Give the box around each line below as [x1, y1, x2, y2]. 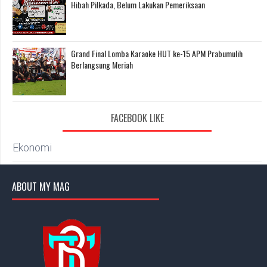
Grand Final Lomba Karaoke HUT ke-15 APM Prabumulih [71, 47, 243, 60]
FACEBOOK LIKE [110, 111, 164, 126]
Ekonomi [13, 141, 52, 154]
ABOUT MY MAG [12, 179, 70, 194]
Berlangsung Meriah [71, 58, 133, 72]
